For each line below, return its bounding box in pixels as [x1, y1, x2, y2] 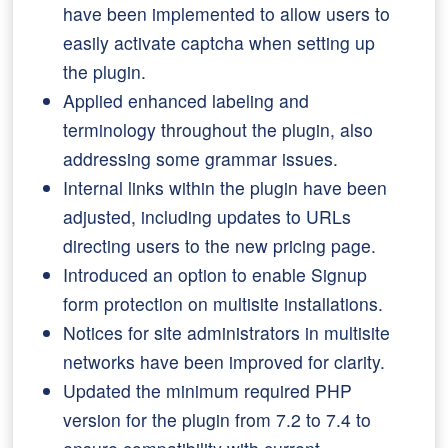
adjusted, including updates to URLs [63, 204, 352, 229]
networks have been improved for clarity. [63, 349, 386, 374]
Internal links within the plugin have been [63, 175, 388, 200]
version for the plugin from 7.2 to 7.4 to [63, 407, 372, 432]
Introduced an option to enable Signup [63, 262, 368, 287]
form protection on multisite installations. [63, 291, 384, 316]
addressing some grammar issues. [63, 146, 339, 171]
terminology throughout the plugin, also [63, 117, 374, 142]
